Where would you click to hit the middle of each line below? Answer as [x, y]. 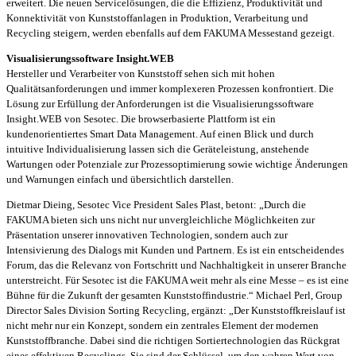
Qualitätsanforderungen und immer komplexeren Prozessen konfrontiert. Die [170, 88]
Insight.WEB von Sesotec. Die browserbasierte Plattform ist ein [141, 118]
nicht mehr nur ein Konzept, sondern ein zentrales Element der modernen [163, 325]
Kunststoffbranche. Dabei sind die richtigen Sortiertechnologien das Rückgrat [173, 340]
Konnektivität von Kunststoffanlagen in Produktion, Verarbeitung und [157, 17]
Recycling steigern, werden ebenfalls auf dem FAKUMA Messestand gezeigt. [170, 33]
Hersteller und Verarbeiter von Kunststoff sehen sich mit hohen [141, 73]
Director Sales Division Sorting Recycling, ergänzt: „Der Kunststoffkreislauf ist [176, 310]
